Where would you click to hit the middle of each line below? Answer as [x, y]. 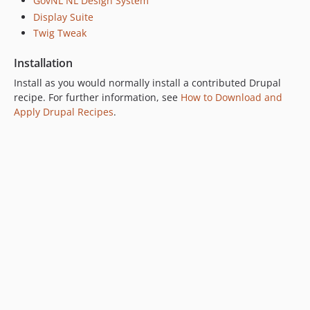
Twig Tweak [60, 33]
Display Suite [63, 17]
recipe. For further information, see [97, 97]
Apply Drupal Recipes [64, 112]
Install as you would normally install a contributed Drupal [147, 83]
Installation [43, 63]
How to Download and [231, 97]
